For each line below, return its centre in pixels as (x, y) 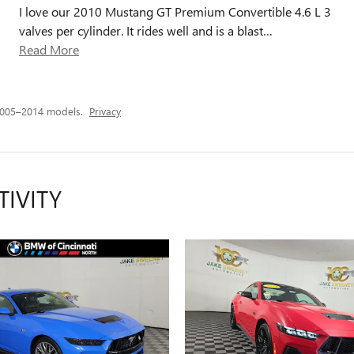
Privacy (105, 111)
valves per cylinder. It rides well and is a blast (141, 30)
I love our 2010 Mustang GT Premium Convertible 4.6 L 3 (175, 11)
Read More (53, 49)
